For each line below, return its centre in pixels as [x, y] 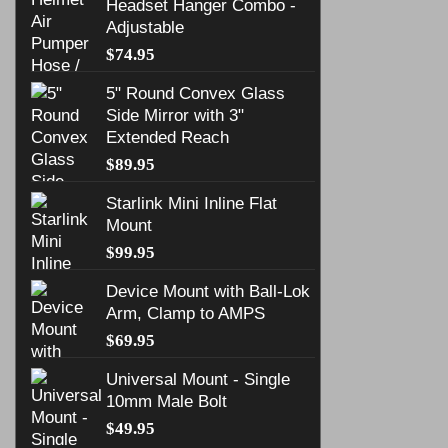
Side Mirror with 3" [175, 114]
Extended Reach [167, 136]
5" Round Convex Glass [195, 92]
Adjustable [145, 26]
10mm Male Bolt [166, 400]
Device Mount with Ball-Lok [208, 290]
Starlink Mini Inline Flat [191, 202]
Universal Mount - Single [198, 378]
